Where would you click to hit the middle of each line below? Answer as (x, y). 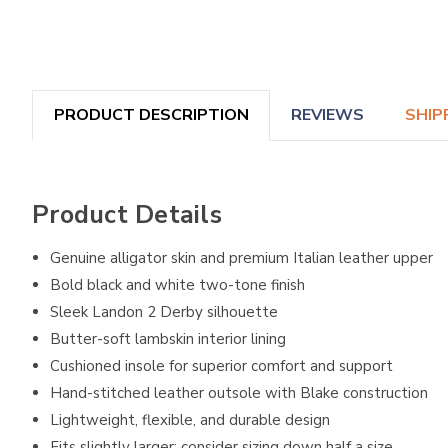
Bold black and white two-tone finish (178, 284)
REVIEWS (327, 115)
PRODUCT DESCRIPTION (151, 115)
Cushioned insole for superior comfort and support (222, 365)
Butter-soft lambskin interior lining (168, 338)
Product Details (127, 215)
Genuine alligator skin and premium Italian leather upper (242, 257)
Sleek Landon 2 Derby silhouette (164, 311)
